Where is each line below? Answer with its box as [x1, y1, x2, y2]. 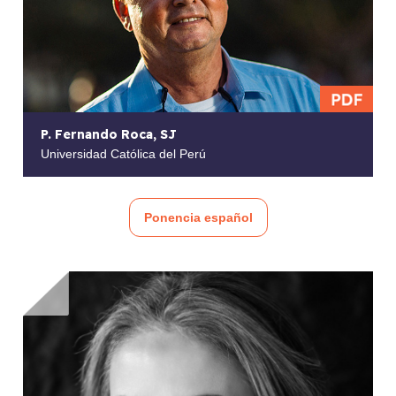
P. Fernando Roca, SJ [41, 126, 178, 143]
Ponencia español [143, 210, 253, 225]
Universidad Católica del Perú [41, 147, 207, 162]
